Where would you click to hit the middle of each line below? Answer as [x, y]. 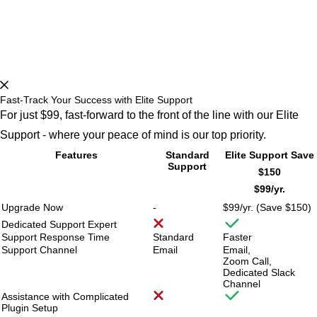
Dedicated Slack [259, 273]
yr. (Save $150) [277, 208]
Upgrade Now [32, 208]
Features [76, 155]
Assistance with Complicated [65, 297]
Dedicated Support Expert [59, 225]
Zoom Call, [247, 261]
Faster [237, 237]
